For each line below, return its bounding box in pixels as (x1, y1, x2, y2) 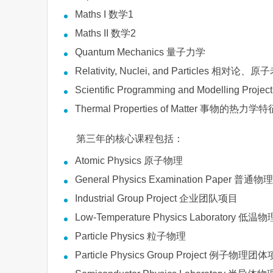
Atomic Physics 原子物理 (75, 155, 183, 166)
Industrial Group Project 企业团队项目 (75, 193, 238, 204)
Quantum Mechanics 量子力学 (75, 47, 205, 57)
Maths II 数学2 (75, 28, 136, 38)
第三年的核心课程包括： (76, 133, 183, 144)
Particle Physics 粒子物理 (75, 231, 186, 241)
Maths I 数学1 (75, 9, 133, 19)
